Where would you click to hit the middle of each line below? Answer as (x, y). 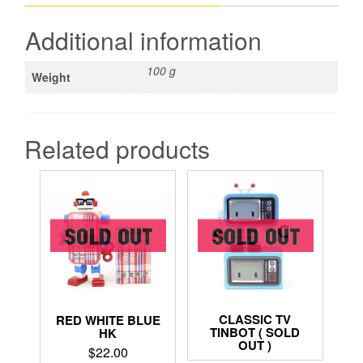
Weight (51, 77)
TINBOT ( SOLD (255, 333)
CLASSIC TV (255, 320)
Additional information (143, 41)
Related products (117, 148)
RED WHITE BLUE (108, 320)
